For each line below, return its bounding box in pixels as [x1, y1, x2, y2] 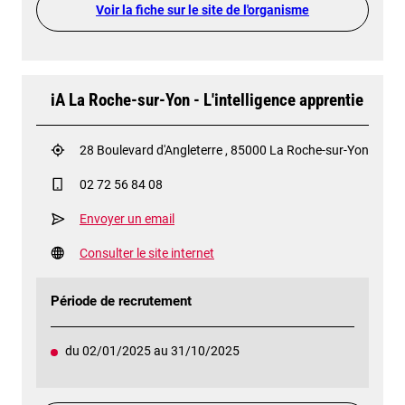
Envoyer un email [80, 212, 174, 227]
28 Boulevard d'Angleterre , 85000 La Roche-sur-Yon [80, 143, 369, 158]
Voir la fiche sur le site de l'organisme [96, 3, 309, 18]
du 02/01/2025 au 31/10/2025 [65, 343, 240, 358]
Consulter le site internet [80, 246, 214, 261]
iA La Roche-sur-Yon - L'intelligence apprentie [51, 89, 363, 111]
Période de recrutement [51, 294, 192, 310]
